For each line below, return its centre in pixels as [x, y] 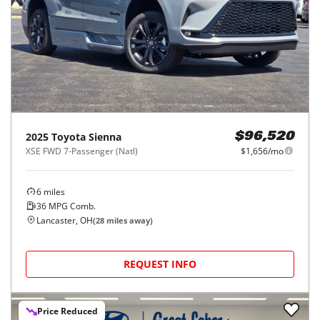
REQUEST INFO [160, 264]
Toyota [69, 136]
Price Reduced [67, 311]
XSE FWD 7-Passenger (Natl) [82, 151]
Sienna [105, 136]
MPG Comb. [71, 206]
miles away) [129, 220]
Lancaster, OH [65, 220]
